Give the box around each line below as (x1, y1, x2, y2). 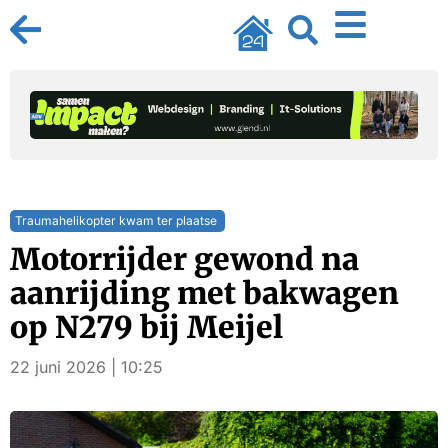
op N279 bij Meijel (10, 308, 283, 346)
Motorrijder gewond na (10, 240, 359, 278)
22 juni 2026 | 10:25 (10, 357, 163, 377)
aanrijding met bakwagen (10, 274, 399, 312)
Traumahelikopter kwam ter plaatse (15, 213, 217, 228)
